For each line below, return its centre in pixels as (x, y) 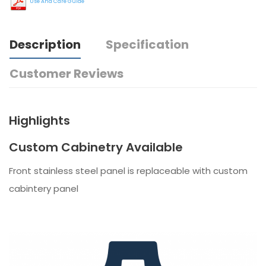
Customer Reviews (66, 74)
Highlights (39, 121)
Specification (147, 45)
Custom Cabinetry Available (96, 148)
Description (45, 45)
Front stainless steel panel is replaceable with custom (128, 171)
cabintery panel (44, 189)
